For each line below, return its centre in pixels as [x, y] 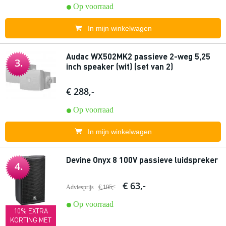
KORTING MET [31, 220]
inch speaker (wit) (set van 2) [120, 66]
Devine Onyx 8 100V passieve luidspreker [142, 160]
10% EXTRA [31, 211]
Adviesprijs [80, 187]
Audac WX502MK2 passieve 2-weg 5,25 [138, 56]
